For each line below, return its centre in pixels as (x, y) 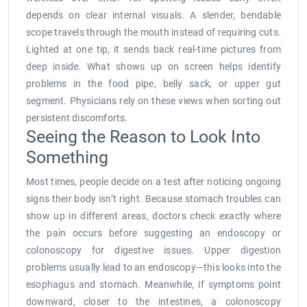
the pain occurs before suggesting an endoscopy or (153, 233)
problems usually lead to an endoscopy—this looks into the (153, 268)
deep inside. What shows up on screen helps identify (153, 67)
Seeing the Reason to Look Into (143, 137)
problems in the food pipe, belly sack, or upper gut (153, 84)
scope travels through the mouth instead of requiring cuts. (153, 33)
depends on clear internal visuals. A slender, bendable (153, 15)
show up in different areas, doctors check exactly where (153, 216)
